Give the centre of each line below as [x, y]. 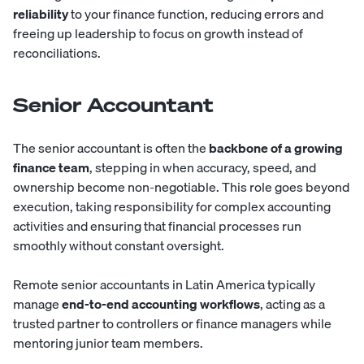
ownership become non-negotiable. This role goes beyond [181, 187]
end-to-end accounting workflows [161, 304]
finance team [51, 168]
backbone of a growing [276, 148]
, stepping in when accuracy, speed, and [203, 168]
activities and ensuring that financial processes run [157, 226]
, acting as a [292, 304]
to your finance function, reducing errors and [196, 14]
